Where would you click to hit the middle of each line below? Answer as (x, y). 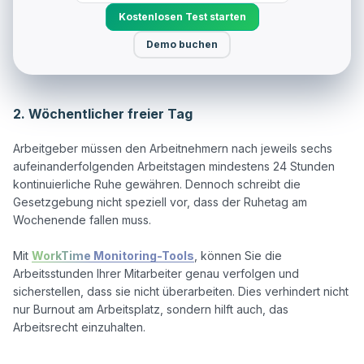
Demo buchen (182, 44)
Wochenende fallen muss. (82, 219)
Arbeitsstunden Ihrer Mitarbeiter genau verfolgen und (156, 273)
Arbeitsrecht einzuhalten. (79, 327)
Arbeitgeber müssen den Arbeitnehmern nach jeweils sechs (173, 148)
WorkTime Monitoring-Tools (113, 255)
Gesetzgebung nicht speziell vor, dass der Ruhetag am (160, 201)
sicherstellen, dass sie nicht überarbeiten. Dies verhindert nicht (181, 291)
